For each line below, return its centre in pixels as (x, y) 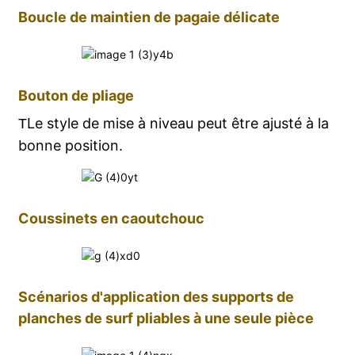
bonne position (68, 145)
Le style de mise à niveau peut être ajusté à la (177, 123)
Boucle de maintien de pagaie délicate (149, 17)
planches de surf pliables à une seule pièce (166, 318)
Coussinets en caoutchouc (111, 218)
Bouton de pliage (76, 95)
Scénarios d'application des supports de (156, 296)
